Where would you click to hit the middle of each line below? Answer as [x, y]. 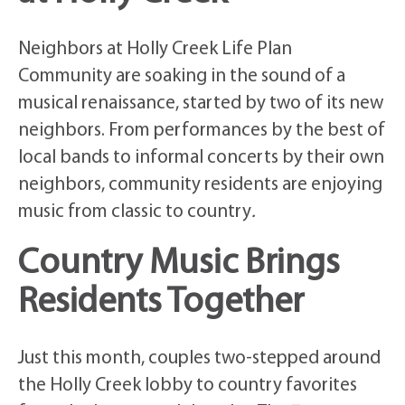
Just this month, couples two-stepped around [199, 358]
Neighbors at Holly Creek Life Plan [155, 49]
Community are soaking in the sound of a [182, 76]
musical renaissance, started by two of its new [201, 103]
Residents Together [161, 302]
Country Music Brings [179, 264]
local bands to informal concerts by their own [201, 157]
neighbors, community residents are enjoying [200, 184]
